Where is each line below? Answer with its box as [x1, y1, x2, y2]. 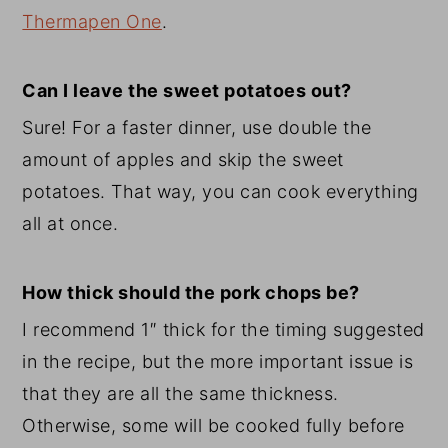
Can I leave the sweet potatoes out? [22, 79, 352, 101]
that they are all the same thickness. [22, 382, 339, 404]
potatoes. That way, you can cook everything [22, 180, 419, 202]
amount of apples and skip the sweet [22, 148, 344, 170]
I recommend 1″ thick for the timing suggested [22, 318, 425, 340]
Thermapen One [22, 10, 162, 32]
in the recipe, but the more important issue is [22, 350, 414, 372]
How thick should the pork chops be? [22, 281, 360, 303]
